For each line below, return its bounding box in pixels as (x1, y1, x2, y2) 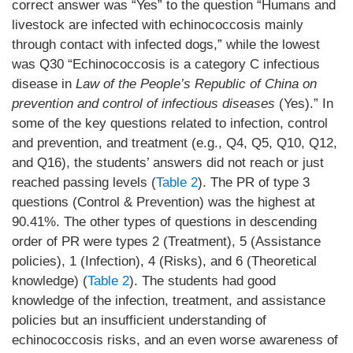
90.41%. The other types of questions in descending (12, 214, 317, 229)
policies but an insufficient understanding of (12, 313, 266, 328)
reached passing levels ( (12, 175, 156, 190)
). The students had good (129, 273, 276, 288)
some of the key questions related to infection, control (12, 116, 328, 131)
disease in (12, 76, 72, 91)
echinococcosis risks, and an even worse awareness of (12, 333, 338, 347)
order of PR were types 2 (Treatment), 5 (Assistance (12, 234, 321, 249)
